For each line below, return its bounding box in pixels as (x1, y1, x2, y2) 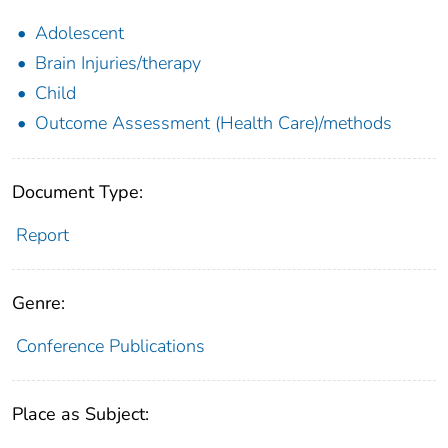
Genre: (12, 290, 65, 315)
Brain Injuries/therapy (35, 50, 201, 75)
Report (15, 222, 69, 247)
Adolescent (35, 20, 124, 45)
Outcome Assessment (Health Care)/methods (35, 110, 392, 135)
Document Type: (12, 179, 143, 204)
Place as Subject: (12, 401, 149, 426)
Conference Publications (15, 333, 205, 358)
